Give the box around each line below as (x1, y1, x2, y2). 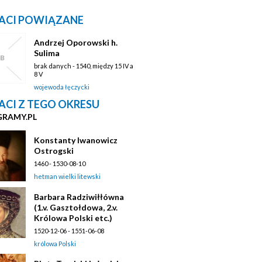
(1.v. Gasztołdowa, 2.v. (34, 202, 118, 212)
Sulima (34, 47, 60, 58)
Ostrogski (34, 145, 74, 156)
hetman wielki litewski (34, 172, 101, 180)
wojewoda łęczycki (34, 82, 89, 91)
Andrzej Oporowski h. (34, 37, 118, 47)
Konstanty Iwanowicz (34, 135, 118, 145)
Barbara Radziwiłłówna (34, 191, 124, 202)
